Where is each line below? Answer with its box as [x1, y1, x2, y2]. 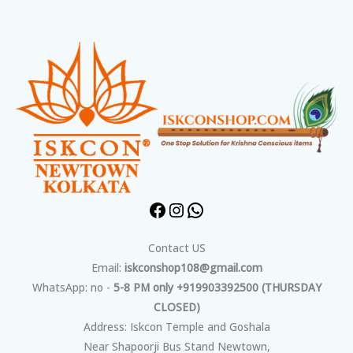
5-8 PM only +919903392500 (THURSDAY [113, 280, 321, 295]
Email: [91, 260, 124, 276]
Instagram [185, 3, 239, 19]
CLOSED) [153, 299, 200, 315]
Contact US [147, 240, 206, 256]
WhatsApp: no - [32, 280, 113, 295]
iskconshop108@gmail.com [124, 260, 262, 276]
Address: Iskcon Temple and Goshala [83, 319, 270, 335]
